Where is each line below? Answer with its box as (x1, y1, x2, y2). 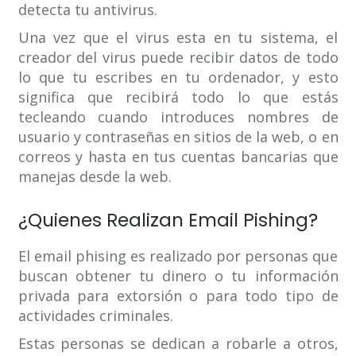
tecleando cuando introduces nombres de (17, 107, 339, 127)
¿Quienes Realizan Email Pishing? (17, 207, 318, 234)
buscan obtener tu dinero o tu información (17, 266, 339, 286)
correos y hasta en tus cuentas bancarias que (17, 147, 339, 167)
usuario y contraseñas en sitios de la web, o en (17, 127, 339, 147)
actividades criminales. (17, 306, 173, 326)
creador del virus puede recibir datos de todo (17, 48, 339, 68)
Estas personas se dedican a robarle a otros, (17, 334, 339, 354)
